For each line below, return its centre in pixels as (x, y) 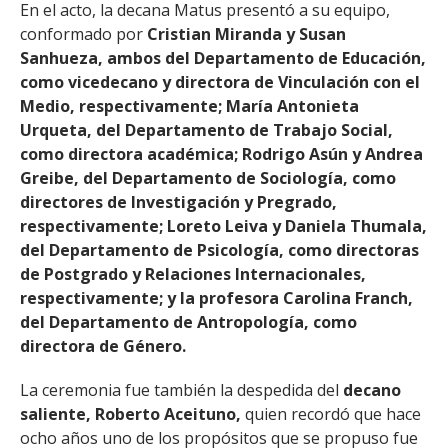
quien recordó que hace (331, 413)
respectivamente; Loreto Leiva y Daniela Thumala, (223, 225)
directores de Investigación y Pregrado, (178, 201)
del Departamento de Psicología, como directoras (219, 249)
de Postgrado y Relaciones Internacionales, (193, 273)
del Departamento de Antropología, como (188, 321)
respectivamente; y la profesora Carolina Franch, (216, 297)
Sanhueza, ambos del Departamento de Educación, (223, 57)
